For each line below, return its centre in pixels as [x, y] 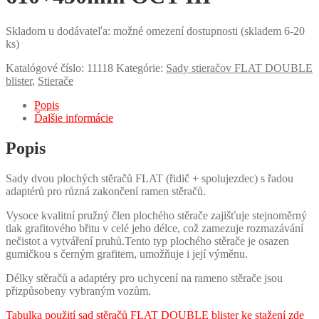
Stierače [56, 80]
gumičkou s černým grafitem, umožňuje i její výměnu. [127, 253]
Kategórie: [141, 68]
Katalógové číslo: [46, 68]
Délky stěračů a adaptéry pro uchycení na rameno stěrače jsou [144, 278]
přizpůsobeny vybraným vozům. [78, 291]
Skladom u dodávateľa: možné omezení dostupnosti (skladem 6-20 [155, 31]
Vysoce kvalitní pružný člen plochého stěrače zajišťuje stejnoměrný [156, 215]
